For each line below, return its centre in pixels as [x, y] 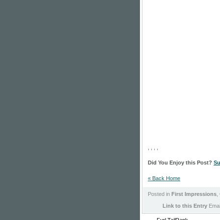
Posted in [160, 194]
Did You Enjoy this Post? [181, 163]
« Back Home [164, 178]
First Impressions [194, 194]
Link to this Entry [185, 206]
